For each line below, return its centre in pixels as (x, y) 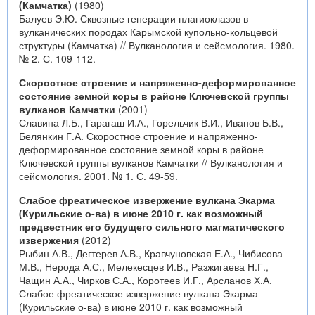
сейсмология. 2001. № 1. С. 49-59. (98, 176)
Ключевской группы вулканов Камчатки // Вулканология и (151, 162)
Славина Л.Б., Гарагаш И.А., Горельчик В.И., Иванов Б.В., (151, 122)
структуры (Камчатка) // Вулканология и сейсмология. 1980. (157, 45)
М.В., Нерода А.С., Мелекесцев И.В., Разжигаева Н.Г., (144, 266)
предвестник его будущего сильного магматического (152, 226)
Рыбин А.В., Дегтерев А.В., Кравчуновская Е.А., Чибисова (151, 253)
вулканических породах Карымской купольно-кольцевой (148, 32)
